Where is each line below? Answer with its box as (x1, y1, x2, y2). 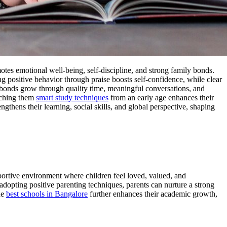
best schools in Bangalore (6, 190, 88, 199)
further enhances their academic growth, (88, 190, 217, 199)
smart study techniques (36, 93, 108, 102)
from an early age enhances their (108, 93, 214, 102)
